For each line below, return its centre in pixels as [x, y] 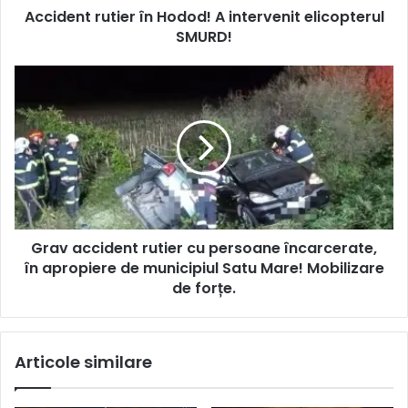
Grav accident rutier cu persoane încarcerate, [204, 248]
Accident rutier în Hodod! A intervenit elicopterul [204, 16]
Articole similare [83, 362]
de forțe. [204, 288]
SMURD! [204, 36]
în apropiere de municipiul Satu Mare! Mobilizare [204, 268]
